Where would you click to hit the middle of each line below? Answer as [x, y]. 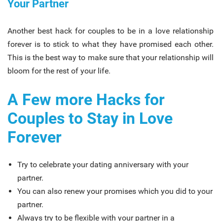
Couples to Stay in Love [90, 118]
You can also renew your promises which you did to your [115, 191]
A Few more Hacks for [86, 99]
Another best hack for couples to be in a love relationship [110, 31]
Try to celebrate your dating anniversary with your [103, 164]
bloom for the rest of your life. [59, 71]
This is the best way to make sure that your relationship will [110, 57]
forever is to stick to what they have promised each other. [110, 44]
